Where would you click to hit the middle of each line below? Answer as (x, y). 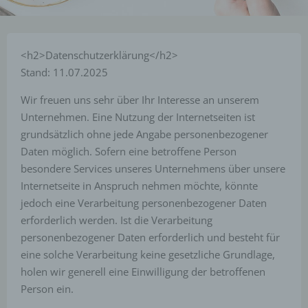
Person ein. (47, 289)
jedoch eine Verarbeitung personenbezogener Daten (144, 203)
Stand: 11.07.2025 (64, 72)
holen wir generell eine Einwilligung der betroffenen (143, 272)
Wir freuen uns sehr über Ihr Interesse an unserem (140, 100)
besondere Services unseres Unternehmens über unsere (153, 168)
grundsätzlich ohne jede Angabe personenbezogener (144, 134)
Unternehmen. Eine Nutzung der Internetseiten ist (138, 117)
